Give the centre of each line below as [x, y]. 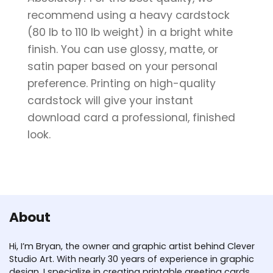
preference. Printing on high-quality [122, 83]
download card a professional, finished [131, 117]
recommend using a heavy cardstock [129, 15]
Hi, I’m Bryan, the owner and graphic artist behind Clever [132, 246]
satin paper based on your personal [122, 66]
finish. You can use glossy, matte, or [123, 49]
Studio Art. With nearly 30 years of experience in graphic [132, 259]
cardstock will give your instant [110, 100]
